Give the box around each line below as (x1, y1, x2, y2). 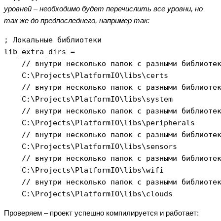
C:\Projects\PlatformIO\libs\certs (4, 71, 168, 80)
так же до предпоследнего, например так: (4, 16, 149, 25)
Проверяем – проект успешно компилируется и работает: (4, 209, 199, 218)
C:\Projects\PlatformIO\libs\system (4, 95, 173, 104)
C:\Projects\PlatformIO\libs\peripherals (4, 118, 195, 128)
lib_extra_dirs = (4, 47, 75, 57)
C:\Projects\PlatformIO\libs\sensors (4, 142, 177, 151)
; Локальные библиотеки (4, 36, 102, 45)
